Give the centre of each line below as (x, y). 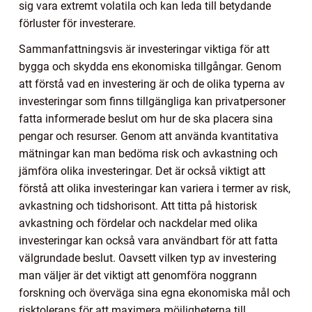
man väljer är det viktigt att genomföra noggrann (138, 276)
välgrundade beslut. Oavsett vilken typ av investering (148, 258)
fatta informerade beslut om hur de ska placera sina (146, 119)
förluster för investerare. (77, 24)
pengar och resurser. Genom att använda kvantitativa (149, 136)
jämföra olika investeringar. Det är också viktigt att (142, 171)
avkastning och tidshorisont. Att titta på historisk (138, 206)
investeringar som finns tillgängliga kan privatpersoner (152, 102)
